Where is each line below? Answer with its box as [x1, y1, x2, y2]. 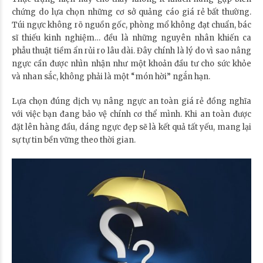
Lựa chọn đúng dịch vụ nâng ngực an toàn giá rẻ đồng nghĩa [12, 96, 251, 106]
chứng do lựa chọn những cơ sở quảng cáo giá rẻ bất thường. [12, 6, 251, 17]
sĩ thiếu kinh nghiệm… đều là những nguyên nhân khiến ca [12, 32, 251, 43]
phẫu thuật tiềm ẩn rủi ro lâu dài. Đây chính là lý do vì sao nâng [12, 45, 251, 56]
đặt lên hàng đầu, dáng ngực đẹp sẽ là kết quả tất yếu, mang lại [12, 122, 251, 132]
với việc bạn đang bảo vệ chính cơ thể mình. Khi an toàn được [12, 109, 251, 119]
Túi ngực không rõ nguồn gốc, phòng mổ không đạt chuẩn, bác [12, 19, 251, 30]
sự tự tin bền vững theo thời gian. [12, 134, 136, 145]
